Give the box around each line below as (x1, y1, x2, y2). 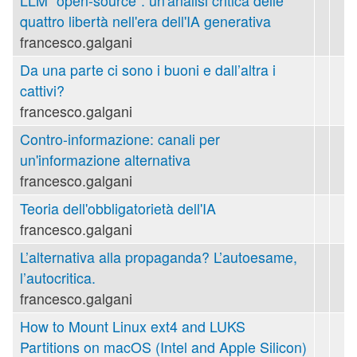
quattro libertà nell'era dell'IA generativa (20, 10, 271, 31)
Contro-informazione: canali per (20, 128, 220, 149)
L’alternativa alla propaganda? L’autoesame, (20, 246, 297, 267)
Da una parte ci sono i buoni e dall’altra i (20, 59, 276, 80)
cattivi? (20, 80, 65, 100)
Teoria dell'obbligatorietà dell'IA (20, 198, 216, 218)
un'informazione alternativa (20, 149, 190, 170)
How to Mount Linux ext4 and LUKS (20, 316, 245, 336)
